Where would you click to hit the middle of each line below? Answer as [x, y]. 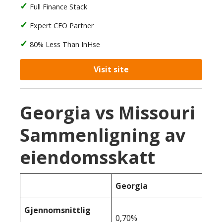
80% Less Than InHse [65, 44]
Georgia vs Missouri [108, 113]
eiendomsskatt [87, 157]
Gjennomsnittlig [57, 210]
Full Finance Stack [58, 7]
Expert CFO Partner [62, 26]
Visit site [111, 69]
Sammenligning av [103, 135]
